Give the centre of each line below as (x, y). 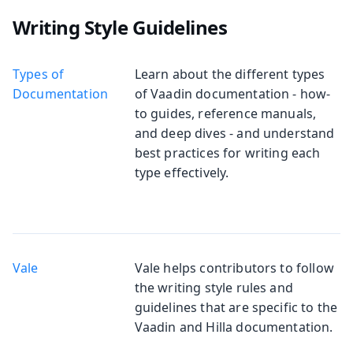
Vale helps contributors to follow (234, 268)
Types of (39, 74)
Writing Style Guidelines (120, 27)
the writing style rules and (214, 287)
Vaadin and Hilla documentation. (234, 327)
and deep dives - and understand (234, 133)
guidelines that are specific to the (236, 307)
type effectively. (182, 172)
